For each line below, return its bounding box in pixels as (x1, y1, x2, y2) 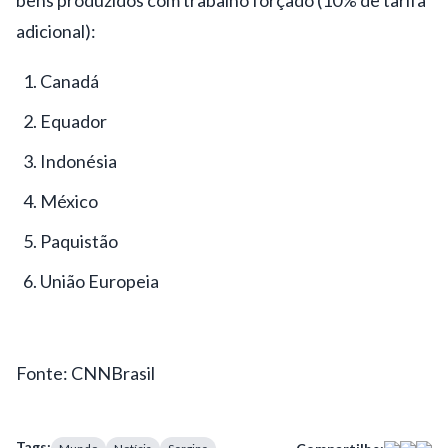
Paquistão (40, 229, 118, 252)
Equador (40, 109, 107, 132)
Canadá (40, 69, 99, 92)
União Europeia (40, 269, 159, 292)
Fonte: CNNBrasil (16, 361, 155, 384)
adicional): (16, 19, 96, 42)
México (40, 189, 98, 212)
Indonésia (40, 149, 117, 172)
